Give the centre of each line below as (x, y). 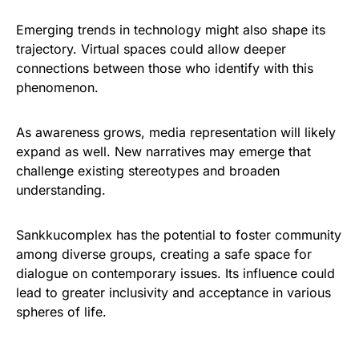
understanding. (61, 190)
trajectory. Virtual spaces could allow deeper (151, 49)
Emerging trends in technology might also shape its (171, 30)
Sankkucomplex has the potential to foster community (179, 235)
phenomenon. (57, 87)
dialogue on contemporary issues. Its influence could (175, 273)
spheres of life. (61, 312)
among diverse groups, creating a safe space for (164, 254)
